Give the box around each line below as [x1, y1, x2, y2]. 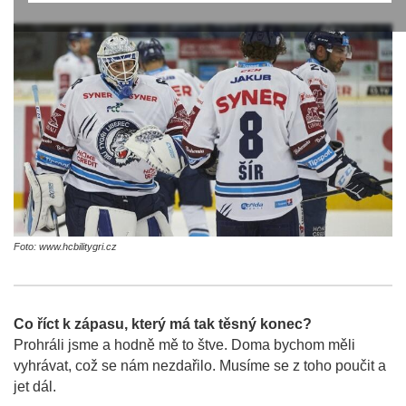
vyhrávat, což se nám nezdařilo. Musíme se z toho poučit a [14, 358, 386, 374]
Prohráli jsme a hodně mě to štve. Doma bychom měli [14, 337, 355, 353]
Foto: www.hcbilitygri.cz [14, 241, 117, 253]
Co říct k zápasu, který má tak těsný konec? [14, 316, 312, 333]
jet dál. [14, 379, 56, 395]
